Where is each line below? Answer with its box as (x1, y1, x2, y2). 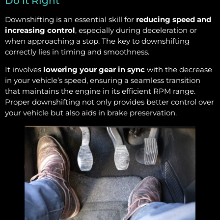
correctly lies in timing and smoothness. (5, 47, 149, 56)
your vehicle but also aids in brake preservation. (5, 108, 177, 118)
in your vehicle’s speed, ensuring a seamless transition (5, 76, 200, 85)
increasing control (5, 25, 75, 35)
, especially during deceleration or (75, 25, 197, 35)
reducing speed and (136, 14, 211, 24)
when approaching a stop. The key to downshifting (5, 36, 190, 46)
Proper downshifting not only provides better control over (5, 97, 214, 107)
